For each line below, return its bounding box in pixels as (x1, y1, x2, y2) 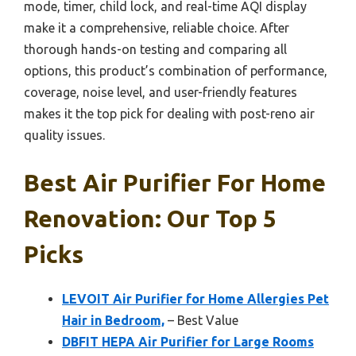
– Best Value (164, 312, 238, 327)
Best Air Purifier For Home (24, 168, 326, 196)
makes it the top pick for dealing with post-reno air (24, 106, 315, 121)
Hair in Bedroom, (62, 312, 164, 327)
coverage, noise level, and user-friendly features (24, 84, 297, 99)
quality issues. (24, 127, 105, 142)
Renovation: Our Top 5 (24, 204, 277, 232)
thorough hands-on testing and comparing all (24, 41, 287, 56)
